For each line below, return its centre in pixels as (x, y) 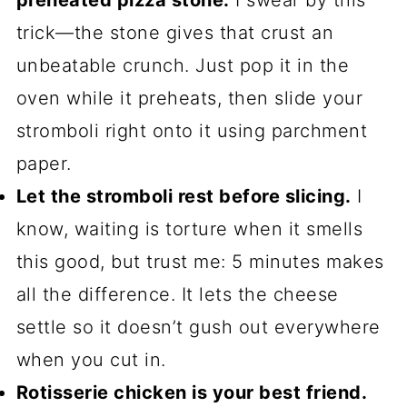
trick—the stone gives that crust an (175, 33)
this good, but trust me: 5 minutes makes (200, 262)
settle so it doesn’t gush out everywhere (198, 328)
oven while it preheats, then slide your (189, 99)
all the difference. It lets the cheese (177, 295)
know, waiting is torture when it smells (189, 229)
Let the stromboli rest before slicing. (184, 197)
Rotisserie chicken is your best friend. (192, 393)
